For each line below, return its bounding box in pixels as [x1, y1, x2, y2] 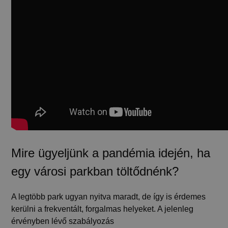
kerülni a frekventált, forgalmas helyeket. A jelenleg [11, 204, 194, 213]
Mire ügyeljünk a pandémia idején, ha [11, 146, 211, 160]
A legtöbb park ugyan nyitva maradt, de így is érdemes [11, 192, 206, 201]
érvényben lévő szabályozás [11, 216, 115, 225]
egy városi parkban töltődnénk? [11, 164, 179, 178]
